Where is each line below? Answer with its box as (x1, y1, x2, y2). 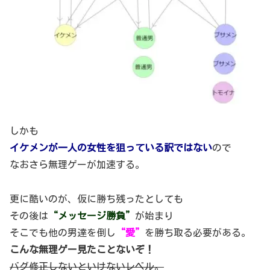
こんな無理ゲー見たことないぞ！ (10, 244, 154, 254)
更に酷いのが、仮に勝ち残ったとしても (10, 193, 183, 204)
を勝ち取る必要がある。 (145, 227, 251, 237)
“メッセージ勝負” (48, 210, 135, 221)
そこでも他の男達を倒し (10, 227, 116, 237)
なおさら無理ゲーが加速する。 (10, 159, 145, 169)
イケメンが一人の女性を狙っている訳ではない (10, 142, 212, 152)
